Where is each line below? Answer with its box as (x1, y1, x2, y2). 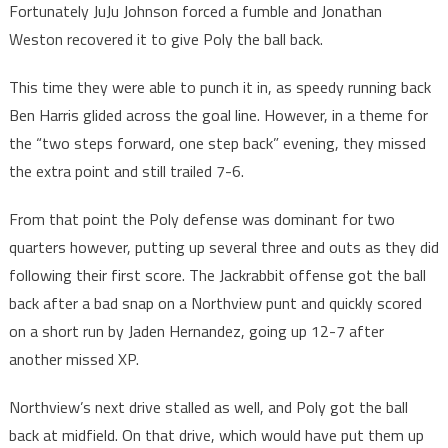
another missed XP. (8, 347, 139, 372)
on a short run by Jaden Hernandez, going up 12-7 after (8, 319, 384, 344)
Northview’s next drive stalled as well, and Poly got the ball (8, 395, 408, 420)
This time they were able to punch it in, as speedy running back (8, 75, 431, 100)
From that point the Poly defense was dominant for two (8, 207, 395, 232)
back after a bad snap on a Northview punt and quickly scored (8, 291, 422, 316)
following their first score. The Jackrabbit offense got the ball (8, 263, 426, 288)
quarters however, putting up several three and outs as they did (8, 235, 439, 260)
